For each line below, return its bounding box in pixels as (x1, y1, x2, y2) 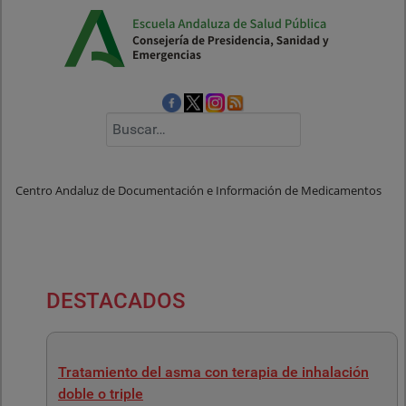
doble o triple (58, 385, 143, 402)
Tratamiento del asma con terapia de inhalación (58, 363, 369, 381)
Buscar (104, 113, 145, 128)
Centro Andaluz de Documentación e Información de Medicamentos (15, 183, 382, 199)
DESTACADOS (46, 288, 185, 314)
